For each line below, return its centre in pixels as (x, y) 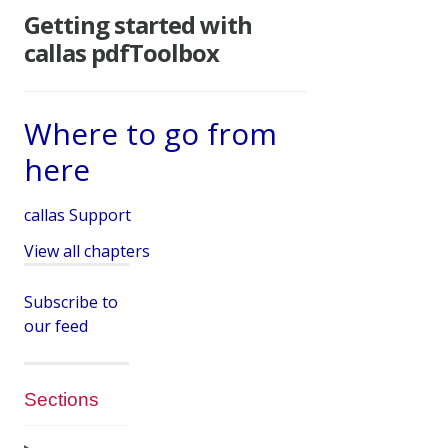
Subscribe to (71, 301)
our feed (56, 325)
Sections (61, 399)
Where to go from (150, 133)
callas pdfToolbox (121, 52)
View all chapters (87, 250)
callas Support (77, 214)
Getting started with (138, 24)
